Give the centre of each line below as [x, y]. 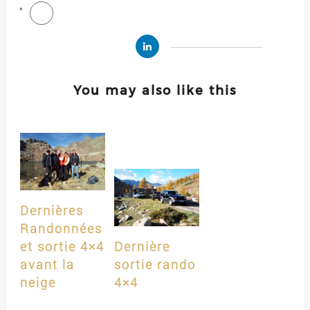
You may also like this [155, 90]
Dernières [52, 210]
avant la [47, 264]
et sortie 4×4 [62, 246]
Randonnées [61, 228]
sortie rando [155, 264]
